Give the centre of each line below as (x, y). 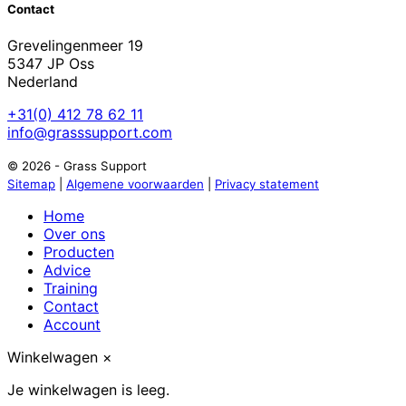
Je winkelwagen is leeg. (88, 390)
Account (72, 325)
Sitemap (31, 184)
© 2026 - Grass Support (77, 166)
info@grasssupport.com (90, 133)
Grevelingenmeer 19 (75, 46)
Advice (67, 271)
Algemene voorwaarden (135, 184)
